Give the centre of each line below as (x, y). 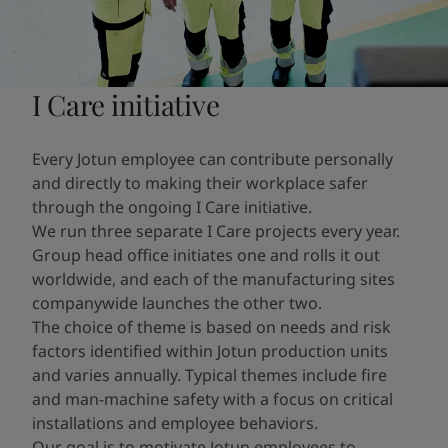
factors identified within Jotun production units (210, 350)
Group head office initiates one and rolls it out (206, 254)
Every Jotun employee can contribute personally (212, 158)
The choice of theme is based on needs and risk (211, 326)
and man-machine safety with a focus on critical (212, 398)
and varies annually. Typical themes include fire (209, 374)
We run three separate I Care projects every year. (216, 230)
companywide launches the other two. (177, 302)
